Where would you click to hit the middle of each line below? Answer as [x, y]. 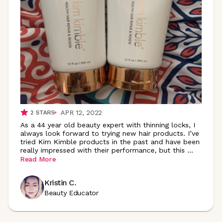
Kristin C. [60, 183]
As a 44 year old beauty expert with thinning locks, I [108, 125]
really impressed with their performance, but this [103, 150]
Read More [38, 159]
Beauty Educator [71, 193]
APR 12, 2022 [81, 112]
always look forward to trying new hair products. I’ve [110, 133]
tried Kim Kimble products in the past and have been [110, 141]
